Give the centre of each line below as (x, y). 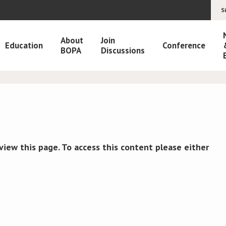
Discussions (123, 50)
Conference (184, 45)
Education (24, 45)
